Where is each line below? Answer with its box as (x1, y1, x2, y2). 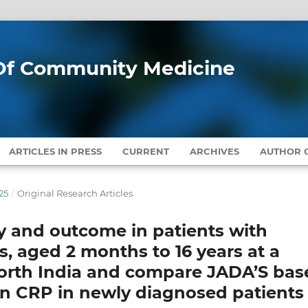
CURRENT (122, 145, 170, 157)
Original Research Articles (16, 187, 133, 199)
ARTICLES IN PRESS (9, 145, 102, 157)
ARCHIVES (190, 145, 240, 157)
